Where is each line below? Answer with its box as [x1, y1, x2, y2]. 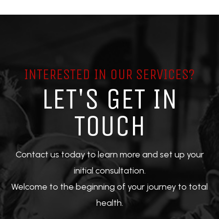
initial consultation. [73, 165, 146, 176]
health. [96, 197, 123, 209]
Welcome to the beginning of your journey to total [11, 181, 208, 193]
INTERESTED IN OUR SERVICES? [24, 66, 195, 84]
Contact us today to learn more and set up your [15, 149, 204, 160]
